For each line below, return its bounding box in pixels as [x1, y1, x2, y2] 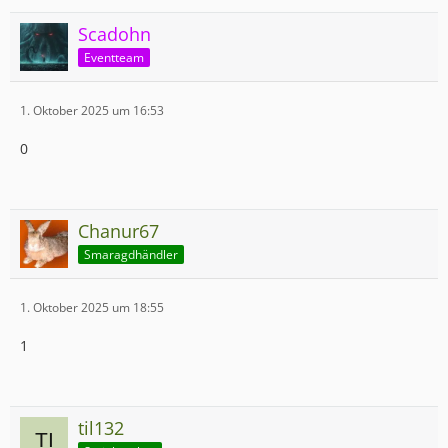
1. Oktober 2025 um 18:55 [20, 299, 164, 316]
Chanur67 [78, 219, 159, 243]
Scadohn [78, 22, 151, 46]
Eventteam [84, 48, 144, 66]
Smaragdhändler [84, 245, 178, 263]
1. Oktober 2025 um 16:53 [20, 102, 164, 119]
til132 [78, 416, 124, 440]
